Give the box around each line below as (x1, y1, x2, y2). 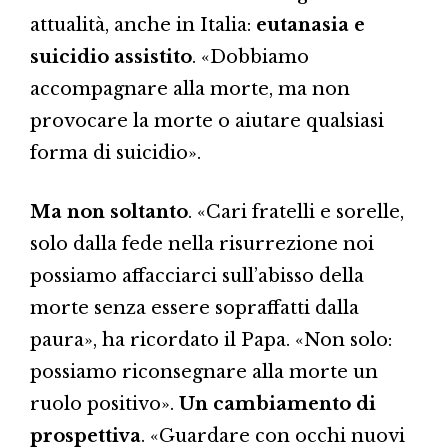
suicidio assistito (30, 45, 192, 68)
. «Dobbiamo (192, 45, 309, 68)
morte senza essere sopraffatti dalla (30, 296, 359, 319)
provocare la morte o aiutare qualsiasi (30, 109, 384, 132)
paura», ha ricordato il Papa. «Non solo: (30, 328, 392, 351)
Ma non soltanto (30, 200, 188, 223)
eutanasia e (256, 13, 365, 36)
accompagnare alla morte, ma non (30, 77, 350, 100)
